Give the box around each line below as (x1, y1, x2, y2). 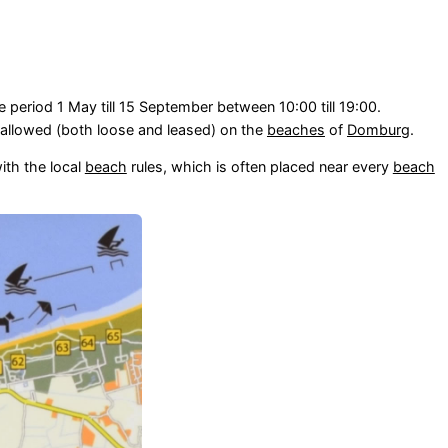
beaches (266, 120, 325, 138)
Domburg (346, 120, 410, 138)
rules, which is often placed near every (126, 157, 393, 175)
